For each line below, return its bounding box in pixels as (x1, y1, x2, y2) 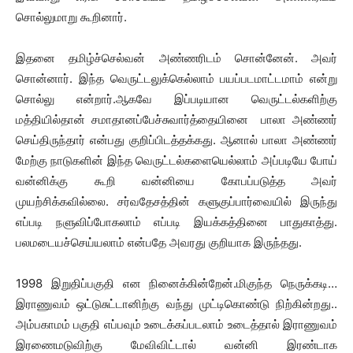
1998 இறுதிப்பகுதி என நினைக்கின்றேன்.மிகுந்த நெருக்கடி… (16, 276, 337, 291)
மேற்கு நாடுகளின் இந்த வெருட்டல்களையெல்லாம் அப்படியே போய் (16, 153, 337, 168)
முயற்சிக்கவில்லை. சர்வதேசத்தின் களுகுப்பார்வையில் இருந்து (16, 194, 337, 209)
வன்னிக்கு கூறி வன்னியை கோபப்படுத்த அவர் (16, 173, 337, 188)
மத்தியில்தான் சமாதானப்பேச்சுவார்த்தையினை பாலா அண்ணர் (16, 112, 337, 127)
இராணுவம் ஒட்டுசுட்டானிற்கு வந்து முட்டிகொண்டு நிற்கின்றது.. (16, 296, 337, 311)
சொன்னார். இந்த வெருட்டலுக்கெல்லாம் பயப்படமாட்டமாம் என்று (16, 71, 337, 86)
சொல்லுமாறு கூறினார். (16, 9, 127, 24)
